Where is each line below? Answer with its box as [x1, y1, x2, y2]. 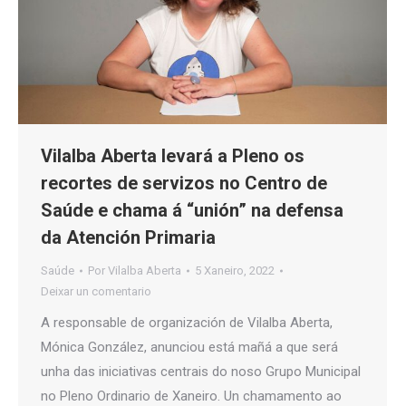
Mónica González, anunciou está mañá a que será [41, 339, 338, 356]
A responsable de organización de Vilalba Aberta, [41, 314, 333, 332]
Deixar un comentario [41, 285, 151, 299]
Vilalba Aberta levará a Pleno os [41, 145, 304, 168]
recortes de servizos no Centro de [41, 172, 327, 195]
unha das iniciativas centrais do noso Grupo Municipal [41, 363, 361, 381]
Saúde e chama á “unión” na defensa [41, 199, 343, 222]
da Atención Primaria [41, 227, 216, 249]
